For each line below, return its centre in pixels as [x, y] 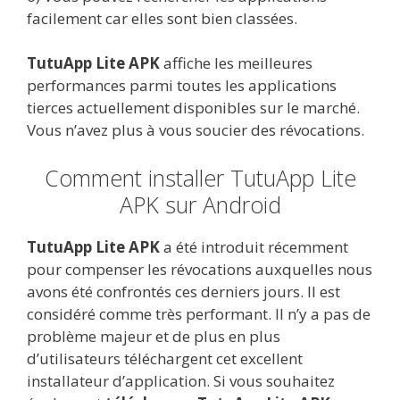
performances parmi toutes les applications [182, 86]
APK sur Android [200, 204]
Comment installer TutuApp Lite [200, 177]
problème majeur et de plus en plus [154, 336]
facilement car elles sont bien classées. [162, 18]
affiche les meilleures [236, 63]
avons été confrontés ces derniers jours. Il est [183, 291]
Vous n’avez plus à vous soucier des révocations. [196, 130]
